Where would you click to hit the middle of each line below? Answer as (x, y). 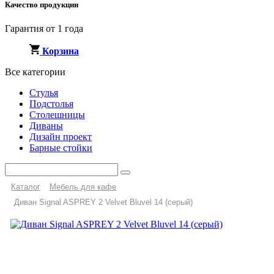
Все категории (35, 72)
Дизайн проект (61, 137)
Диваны (46, 126)
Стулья (44, 93)
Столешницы (57, 115)
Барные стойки (61, 148)
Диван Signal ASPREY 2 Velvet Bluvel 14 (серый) (103, 202)
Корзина (61, 51)
